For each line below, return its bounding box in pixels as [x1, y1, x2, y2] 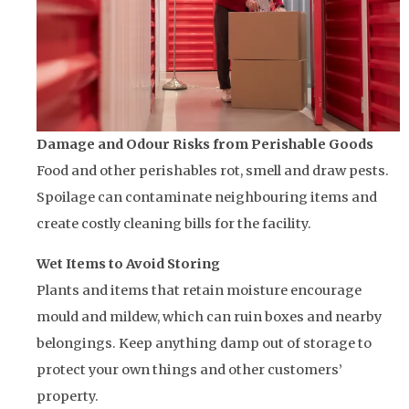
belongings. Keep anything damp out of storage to [37, 334, 372, 351]
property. [37, 387, 99, 404]
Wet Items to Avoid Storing [37, 255, 220, 272]
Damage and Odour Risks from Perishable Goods [37, 136, 373, 153]
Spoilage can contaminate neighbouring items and [37, 189, 377, 206]
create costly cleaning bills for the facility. [37, 215, 311, 233]
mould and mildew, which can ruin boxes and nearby [37, 308, 382, 325]
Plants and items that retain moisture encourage [37, 281, 362, 299]
